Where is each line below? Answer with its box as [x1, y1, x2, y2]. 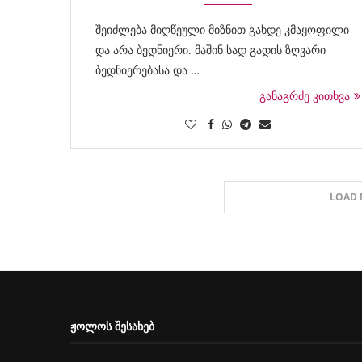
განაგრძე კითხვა [259, 88, 350, 103]
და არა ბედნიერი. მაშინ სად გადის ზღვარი [95, 42, 326, 57]
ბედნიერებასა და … [95, 62, 200, 78]
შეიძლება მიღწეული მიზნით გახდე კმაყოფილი [95, 22, 349, 37]
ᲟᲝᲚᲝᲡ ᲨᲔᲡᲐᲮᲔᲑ [70, 318, 154, 334]
